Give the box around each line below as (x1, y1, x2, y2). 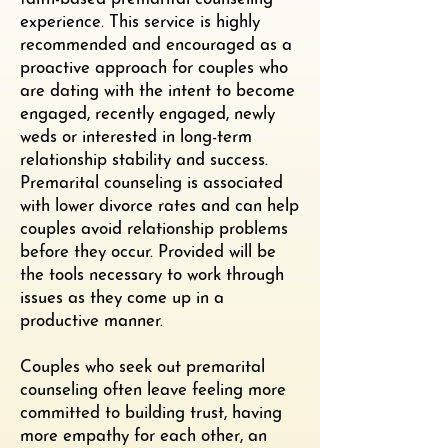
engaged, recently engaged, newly (20, 106, 275, 123)
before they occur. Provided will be (20, 244, 276, 261)
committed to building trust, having (20, 405, 282, 422)
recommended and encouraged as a (20, 37, 292, 54)
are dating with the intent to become (20, 83, 295, 100)
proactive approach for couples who (20, 60, 288, 77)
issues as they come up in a (20, 290, 224, 307)
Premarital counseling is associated (20, 175, 283, 192)
